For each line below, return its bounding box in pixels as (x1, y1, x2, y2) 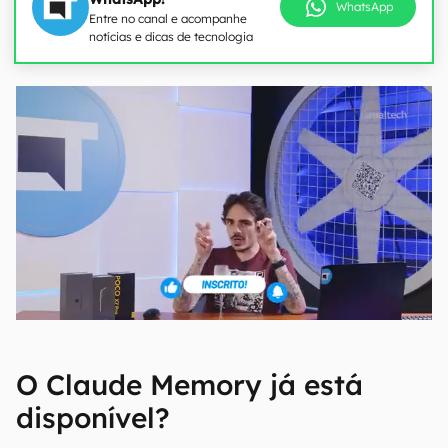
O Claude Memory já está (16, 367, 363, 402)
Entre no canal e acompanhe (89, 11, 247, 26)
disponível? (16, 400, 170, 435)
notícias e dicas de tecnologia (89, 29, 253, 44)
